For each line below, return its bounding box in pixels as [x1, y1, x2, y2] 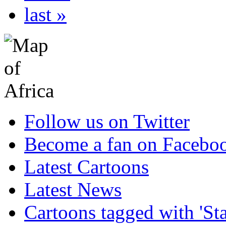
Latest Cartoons [24, 155, 149, 178]
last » [24, 3, 67, 25]
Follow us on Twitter [24, 110, 190, 132]
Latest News [24, 178, 122, 200]
